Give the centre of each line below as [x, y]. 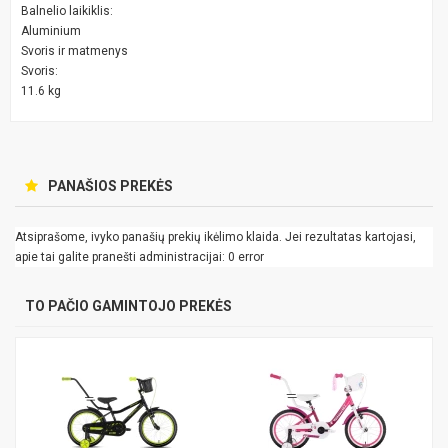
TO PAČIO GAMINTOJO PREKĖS [128, 305]
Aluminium [51, 30]
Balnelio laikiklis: [67, 10]
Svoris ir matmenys [74, 50]
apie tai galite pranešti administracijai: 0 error [139, 256]
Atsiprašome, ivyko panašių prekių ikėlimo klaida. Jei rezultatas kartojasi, [215, 236]
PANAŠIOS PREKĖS [110, 185]
